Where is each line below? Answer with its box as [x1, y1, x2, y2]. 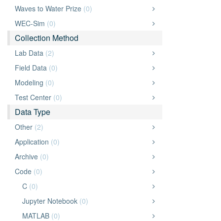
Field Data [15, 63, 49, 73]
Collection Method [15, 32, 78, 43]
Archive [15, 151, 40, 161]
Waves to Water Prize [15, 3, 83, 13]
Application [15, 137, 51, 147]
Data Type [15, 106, 50, 117]
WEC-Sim [15, 18, 47, 28]
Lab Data [15, 48, 45, 58]
